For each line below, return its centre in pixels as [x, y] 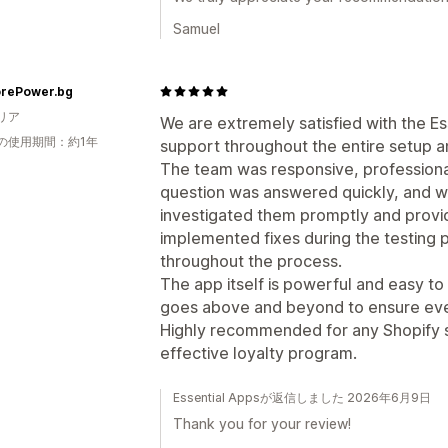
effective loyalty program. [258, 352]
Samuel [196, 28]
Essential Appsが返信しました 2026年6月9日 [302, 397]
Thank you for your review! [262, 423]
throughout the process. [251, 260]
